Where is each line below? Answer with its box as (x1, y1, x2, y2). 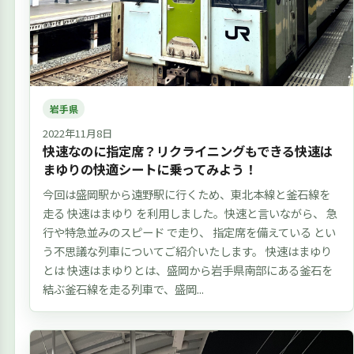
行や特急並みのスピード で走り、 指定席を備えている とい (42, 224, 336, 241)
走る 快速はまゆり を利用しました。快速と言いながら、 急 (42, 205, 337, 222)
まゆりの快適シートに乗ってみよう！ (42, 160, 257, 179)
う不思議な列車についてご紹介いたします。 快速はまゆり (42, 243, 332, 260)
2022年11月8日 (42, 126, 112, 141)
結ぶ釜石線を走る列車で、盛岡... (42, 281, 204, 298)
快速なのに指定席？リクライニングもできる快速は (42, 141, 333, 161)
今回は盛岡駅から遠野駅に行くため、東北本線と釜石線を (42, 186, 330, 203)
